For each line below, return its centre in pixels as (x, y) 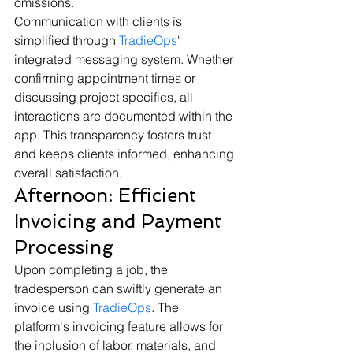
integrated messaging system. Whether (125, 59)
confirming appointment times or (106, 78)
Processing (64, 247)
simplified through (67, 40)
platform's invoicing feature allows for (120, 326)
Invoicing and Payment (121, 221)
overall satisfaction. (68, 172)
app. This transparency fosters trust (114, 134)
